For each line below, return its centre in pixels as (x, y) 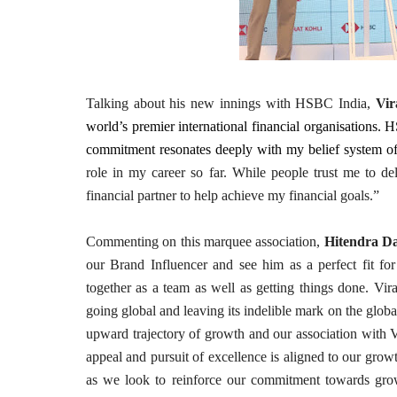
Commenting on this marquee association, (205, 241)
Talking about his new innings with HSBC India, (231, 103)
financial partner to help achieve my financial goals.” (233, 195)
